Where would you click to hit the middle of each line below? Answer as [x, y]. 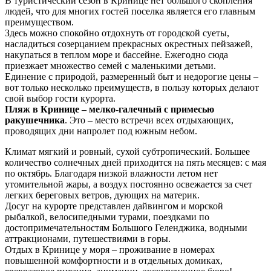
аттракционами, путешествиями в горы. [88, 238]
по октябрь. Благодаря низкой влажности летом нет [111, 173]
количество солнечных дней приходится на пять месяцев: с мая [135, 162]
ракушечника [35, 120]
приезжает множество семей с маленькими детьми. [110, 65]
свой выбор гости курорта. [60, 98]
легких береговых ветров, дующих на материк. [102, 195]
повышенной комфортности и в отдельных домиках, [114, 260]
